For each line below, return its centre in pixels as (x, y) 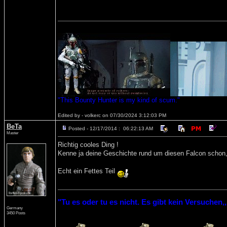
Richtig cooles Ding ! (88, 145)
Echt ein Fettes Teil (87, 171)
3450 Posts (16, 213)
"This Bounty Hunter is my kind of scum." (119, 100)
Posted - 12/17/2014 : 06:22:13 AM (111, 128)
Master (13, 133)
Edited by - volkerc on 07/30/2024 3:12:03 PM (112, 115)
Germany (15, 208)
